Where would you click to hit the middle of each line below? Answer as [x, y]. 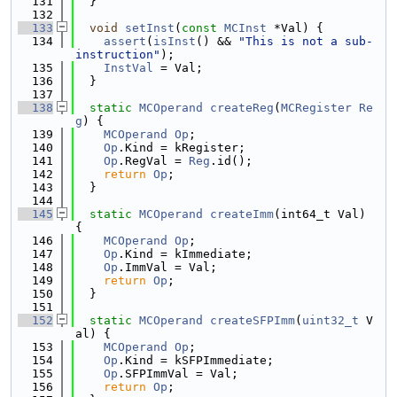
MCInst [245, 28]
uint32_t [331, 320]
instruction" [118, 54]
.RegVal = [153, 161]
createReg [242, 108]
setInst [150, 28]
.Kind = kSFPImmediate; [196, 360]
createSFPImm [253, 320]
